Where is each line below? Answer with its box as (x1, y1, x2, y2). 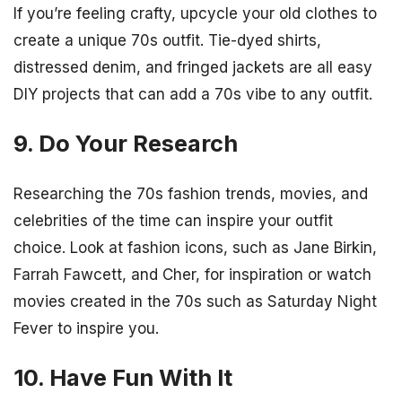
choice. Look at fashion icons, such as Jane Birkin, (13, 238, 377, 257)
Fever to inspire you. (13, 319, 159, 337)
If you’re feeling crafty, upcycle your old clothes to (13, 4, 377, 23)
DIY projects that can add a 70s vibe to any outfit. (13, 85, 372, 104)
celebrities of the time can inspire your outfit (13, 211, 333, 230)
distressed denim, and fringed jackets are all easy (13, 58, 372, 77)
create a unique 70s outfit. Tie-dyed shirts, (13, 31, 321, 50)
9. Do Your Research (13, 129, 238, 158)
